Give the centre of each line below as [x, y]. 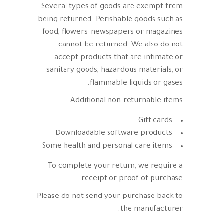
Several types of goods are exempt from [112, 7]
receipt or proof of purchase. [132, 179]
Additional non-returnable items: [127, 101]
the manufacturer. [152, 209]
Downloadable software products [114, 134]
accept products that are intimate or [119, 58]
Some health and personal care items [107, 146]
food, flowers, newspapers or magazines [112, 33]
